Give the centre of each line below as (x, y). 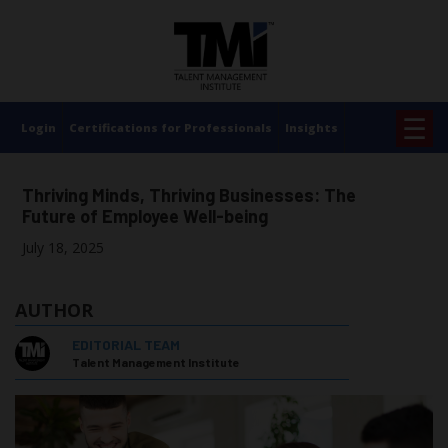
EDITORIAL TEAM (125, 345)
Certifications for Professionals (170, 128)
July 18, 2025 (63, 248)
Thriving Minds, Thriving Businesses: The (189, 195)
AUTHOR (54, 310)
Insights (311, 128)
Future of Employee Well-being (145, 216)
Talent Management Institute (155, 362)
